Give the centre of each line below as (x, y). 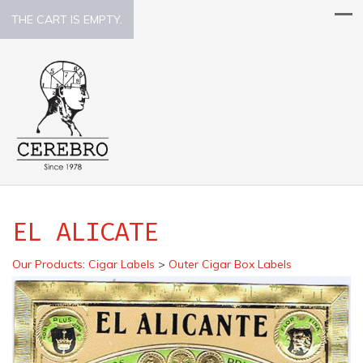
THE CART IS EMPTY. (67, 19)
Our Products (47, 264)
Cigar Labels (122, 264)
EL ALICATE (85, 231)
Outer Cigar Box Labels (230, 264)
